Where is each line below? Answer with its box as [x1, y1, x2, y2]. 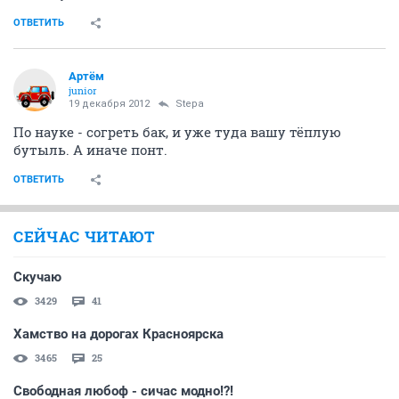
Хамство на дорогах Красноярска [13, 326, 224, 342]
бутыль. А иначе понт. [13, 141, 167, 159]
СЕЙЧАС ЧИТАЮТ [13, 226, 155, 247]
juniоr [69, 84, 97, 97]
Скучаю [13, 269, 61, 285]
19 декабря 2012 [69, 98, 150, 110]
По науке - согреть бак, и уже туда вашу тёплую [13, 123, 341, 141]
